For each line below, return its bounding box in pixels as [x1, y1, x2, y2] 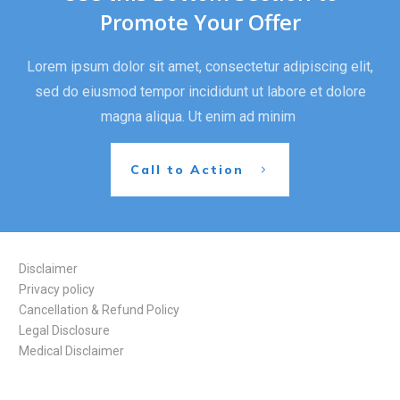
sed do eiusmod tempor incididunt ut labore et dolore [34, 83, 366, 100]
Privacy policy [19, 282, 95, 296]
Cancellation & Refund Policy [19, 303, 179, 317]
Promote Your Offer [99, 7, 301, 37]
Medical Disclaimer [19, 344, 124, 358]
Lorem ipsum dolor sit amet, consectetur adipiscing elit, [27, 58, 373, 75]
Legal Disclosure [19, 323, 110, 337]
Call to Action [130, 162, 244, 178]
